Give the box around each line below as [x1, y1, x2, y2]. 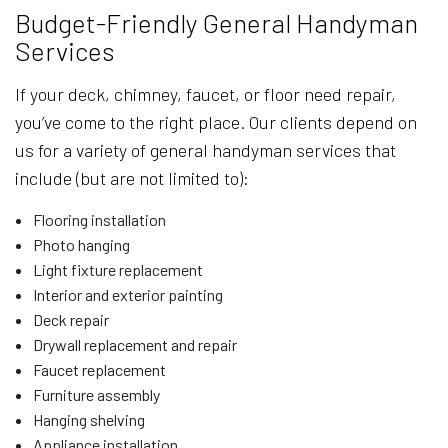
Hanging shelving [32, 410, 145, 430]
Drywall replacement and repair [32, 335, 237, 355]
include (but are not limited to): [15, 167, 249, 190]
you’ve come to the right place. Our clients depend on [15, 111, 417, 134]
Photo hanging [32, 235, 130, 255]
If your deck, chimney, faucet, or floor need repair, [15, 83, 396, 106]
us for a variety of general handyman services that [15, 139, 396, 162]
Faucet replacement [32, 360, 166, 380]
